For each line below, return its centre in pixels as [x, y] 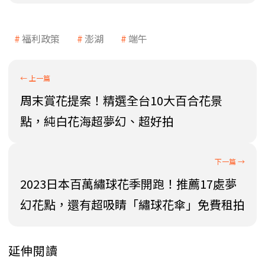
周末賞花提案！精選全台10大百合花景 [121, 101]
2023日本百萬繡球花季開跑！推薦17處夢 [128, 184]
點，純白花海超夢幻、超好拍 [97, 121]
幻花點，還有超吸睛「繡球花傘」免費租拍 [132, 205]
